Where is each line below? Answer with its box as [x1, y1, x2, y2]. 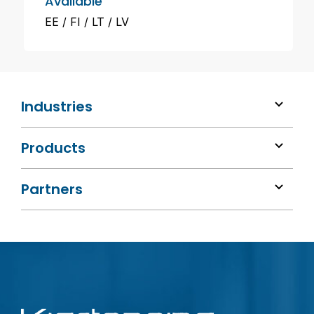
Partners [21, 179, 83, 199]
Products [21, 137, 86, 158]
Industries [21, 96, 93, 116]
